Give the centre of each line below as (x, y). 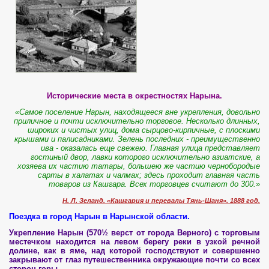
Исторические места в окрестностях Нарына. (134, 96)
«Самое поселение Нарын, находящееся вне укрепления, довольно (138, 112)
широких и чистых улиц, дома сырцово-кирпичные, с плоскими (144, 130)
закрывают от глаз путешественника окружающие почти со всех (134, 260)
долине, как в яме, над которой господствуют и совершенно (134, 251)
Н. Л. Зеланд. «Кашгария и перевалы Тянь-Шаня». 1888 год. (161, 201)
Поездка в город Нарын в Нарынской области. (99, 217)
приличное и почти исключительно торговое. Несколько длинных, (137, 121)
